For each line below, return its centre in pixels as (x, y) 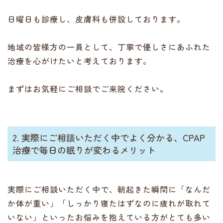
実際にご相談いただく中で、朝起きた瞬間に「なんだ (109, 189)
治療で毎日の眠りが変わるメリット (84, 150)
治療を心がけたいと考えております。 (79, 61)
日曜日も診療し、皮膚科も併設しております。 (96, 19)
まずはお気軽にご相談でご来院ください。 (88, 89)
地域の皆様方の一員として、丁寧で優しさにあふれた (109, 47)
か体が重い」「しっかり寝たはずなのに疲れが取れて (109, 203)
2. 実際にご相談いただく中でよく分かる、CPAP (109, 137)
